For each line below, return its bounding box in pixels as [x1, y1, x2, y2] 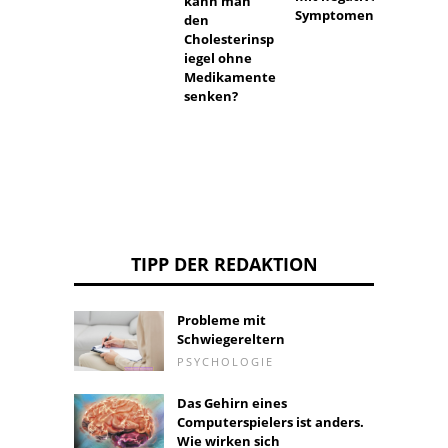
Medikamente [184, 68, 277, 87]
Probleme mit [177, 311, 266, 330]
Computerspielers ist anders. [177, 413, 364, 432]
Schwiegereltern [177, 330, 285, 349]
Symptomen [294, 5, 374, 24]
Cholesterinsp [184, 30, 275, 49]
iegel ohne [184, 49, 253, 68]
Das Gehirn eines [177, 394, 287, 413]
